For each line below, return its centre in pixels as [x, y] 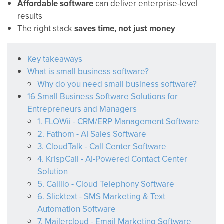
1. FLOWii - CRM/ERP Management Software [118, 121]
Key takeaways [55, 59]
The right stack [46, 28]
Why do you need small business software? [117, 84]
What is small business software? [88, 71]
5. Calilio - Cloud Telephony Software [106, 184]
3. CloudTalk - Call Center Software [102, 146]
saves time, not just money [125, 28]
